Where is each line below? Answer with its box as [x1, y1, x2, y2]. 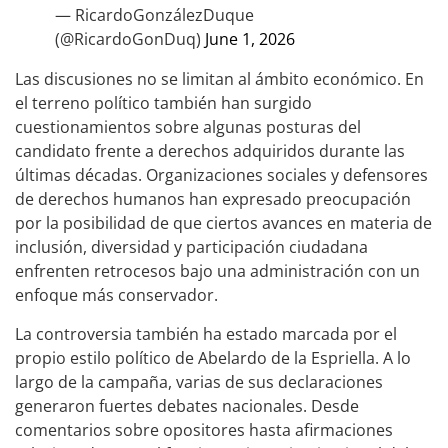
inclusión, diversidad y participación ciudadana [15, 236, 368, 259]
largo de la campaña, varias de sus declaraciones [15, 370, 383, 393]
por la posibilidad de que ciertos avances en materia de [15, 212, 432, 235]
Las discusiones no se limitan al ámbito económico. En [15, 68, 424, 91]
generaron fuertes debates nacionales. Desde [15, 394, 359, 417]
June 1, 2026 [205, 28, 295, 51]
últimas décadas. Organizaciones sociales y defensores [15, 164, 428, 187]
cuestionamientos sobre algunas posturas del [15, 116, 361, 139]
